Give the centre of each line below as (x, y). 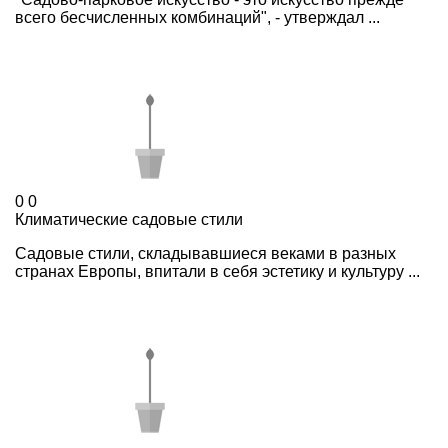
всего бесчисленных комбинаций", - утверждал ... (197, 18)
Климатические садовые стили (129, 220)
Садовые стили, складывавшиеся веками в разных (205, 254)
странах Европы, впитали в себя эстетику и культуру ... (217, 272)
